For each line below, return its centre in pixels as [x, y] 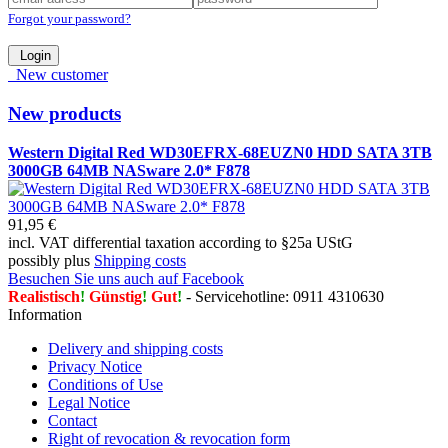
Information [45, 314]
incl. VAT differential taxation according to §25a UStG [180, 242]
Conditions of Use [105, 384]
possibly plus [51, 260]
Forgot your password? [69, 19]
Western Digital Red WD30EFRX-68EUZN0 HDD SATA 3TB [220, 152]
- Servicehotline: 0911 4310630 [283, 296]
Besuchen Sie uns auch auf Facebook [126, 278]
